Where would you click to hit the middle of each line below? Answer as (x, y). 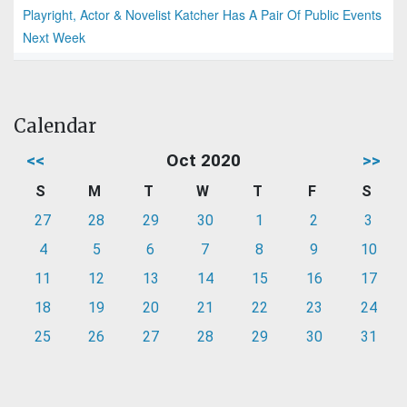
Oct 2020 (203, 161)
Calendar (55, 126)
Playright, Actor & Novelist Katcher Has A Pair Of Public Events (202, 15)
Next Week (54, 38)
